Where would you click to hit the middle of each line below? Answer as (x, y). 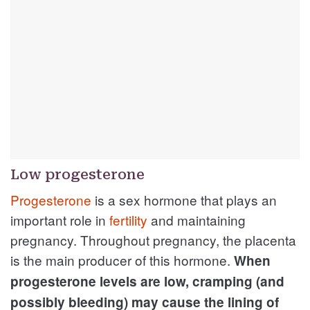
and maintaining (197, 219)
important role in (60, 219)
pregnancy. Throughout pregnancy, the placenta (153, 239)
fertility (128, 219)
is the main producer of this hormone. (122, 259)
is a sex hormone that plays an (184, 199)
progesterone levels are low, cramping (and (147, 281)
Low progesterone (77, 174)
